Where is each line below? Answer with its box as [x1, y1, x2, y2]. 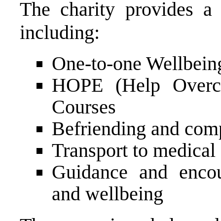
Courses [52, 95, 116, 118]
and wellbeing [52, 182, 163, 205]
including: [20, 21, 100, 43]
